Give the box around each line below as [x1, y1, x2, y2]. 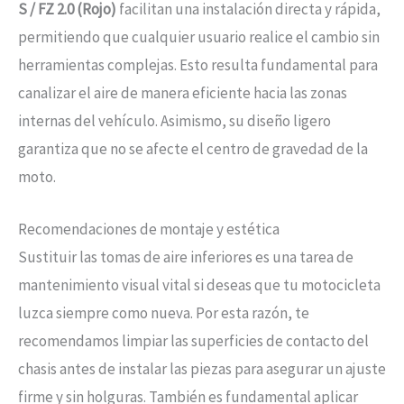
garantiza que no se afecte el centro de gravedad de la [18, 138, 368, 159]
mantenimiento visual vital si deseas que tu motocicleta [18, 274, 381, 295]
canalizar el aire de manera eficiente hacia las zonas [18, 82, 347, 103]
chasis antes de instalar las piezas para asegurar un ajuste [18, 358, 386, 379]
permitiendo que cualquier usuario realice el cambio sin [18, 26, 380, 47]
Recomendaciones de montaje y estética [18, 218, 280, 239]
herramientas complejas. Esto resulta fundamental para [18, 54, 378, 75]
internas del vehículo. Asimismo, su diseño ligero [18, 110, 331, 131]
